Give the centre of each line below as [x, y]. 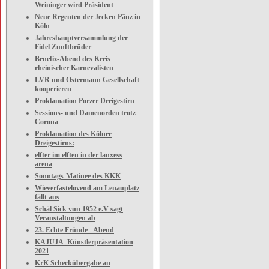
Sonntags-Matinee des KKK [78, 176]
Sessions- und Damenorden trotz [85, 113]
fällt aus [47, 197]
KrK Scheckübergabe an [73, 263]
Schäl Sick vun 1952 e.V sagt [79, 209]
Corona [47, 122]
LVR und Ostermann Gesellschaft [87, 80]
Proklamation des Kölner [73, 134]
